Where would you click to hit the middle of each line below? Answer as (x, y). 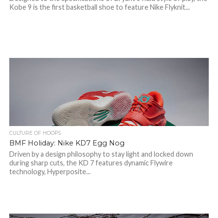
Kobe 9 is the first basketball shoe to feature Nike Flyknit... (99, 7)
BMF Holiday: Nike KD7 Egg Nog (67, 143)
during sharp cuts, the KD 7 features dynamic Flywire (91, 163)
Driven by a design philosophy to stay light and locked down (101, 154)
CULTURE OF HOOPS (35, 133)
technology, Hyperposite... (50, 172)
